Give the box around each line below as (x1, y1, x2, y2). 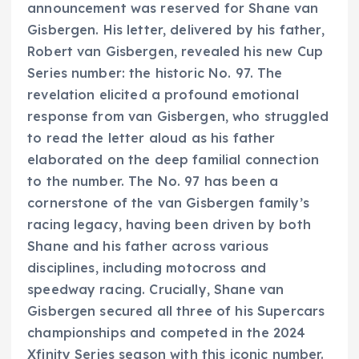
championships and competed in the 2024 (27, 325, 306, 341)
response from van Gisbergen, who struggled (27, 108, 329, 125)
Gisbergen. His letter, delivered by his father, (27, 22, 325, 38)
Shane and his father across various (27, 238, 269, 255)
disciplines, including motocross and (27, 260, 267, 276)
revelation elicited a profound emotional (27, 87, 299, 103)
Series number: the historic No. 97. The (27, 65, 283, 82)
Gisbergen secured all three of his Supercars (27, 303, 325, 320)
